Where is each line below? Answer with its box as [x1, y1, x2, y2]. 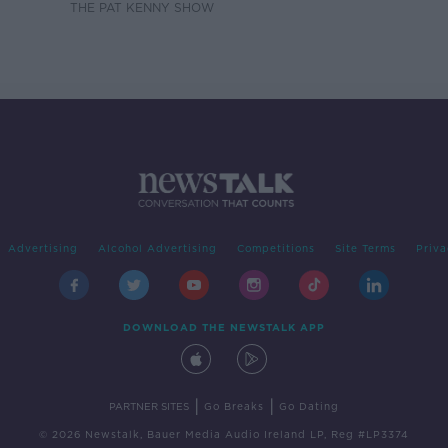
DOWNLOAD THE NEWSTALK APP [123, 321, 325, 334]
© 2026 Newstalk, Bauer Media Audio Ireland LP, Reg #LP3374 [39, 428, 409, 441]
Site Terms [334, 242, 396, 255]
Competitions [236, 242, 315, 255]
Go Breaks [204, 400, 264, 413]
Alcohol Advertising [97, 242, 217, 255]
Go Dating [279, 400, 339, 413]
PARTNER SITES [109, 400, 189, 413]
